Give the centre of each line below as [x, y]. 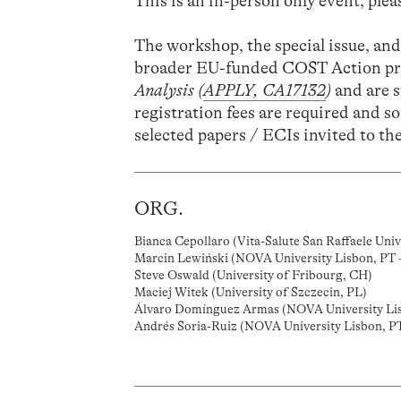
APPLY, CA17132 [265, 90]
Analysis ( [169, 90]
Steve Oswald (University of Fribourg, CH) [254, 275]
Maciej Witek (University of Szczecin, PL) [251, 292]
